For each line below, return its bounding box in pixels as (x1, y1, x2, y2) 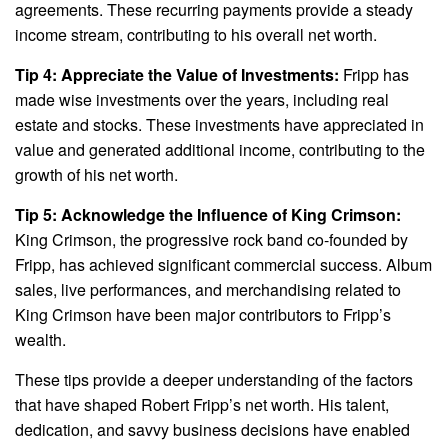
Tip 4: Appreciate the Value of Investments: (15, 62, 339, 86)
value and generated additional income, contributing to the (15, 137, 425, 161)
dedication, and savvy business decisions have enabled (15, 417, 410, 441)
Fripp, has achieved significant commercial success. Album (15, 252, 432, 276)
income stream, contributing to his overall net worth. (15, 22, 377, 46)
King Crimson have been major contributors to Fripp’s (15, 302, 391, 326)
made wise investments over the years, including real (15, 87, 389, 111)
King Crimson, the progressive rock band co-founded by (15, 227, 408, 251)
